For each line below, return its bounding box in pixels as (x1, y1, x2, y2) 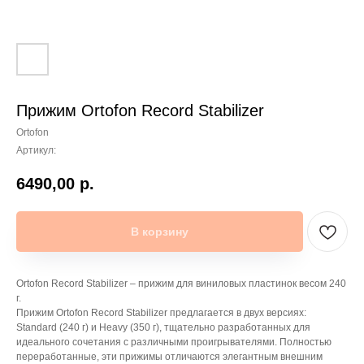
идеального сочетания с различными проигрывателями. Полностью (16, 336, 331, 349)
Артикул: (16, 145, 56, 156)
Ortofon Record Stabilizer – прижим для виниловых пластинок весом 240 (16, 278, 346, 290)
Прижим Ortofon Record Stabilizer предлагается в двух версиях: (16, 307, 306, 319)
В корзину (131, 224, 188, 238)
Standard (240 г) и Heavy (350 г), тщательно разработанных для (16, 322, 310, 334)
